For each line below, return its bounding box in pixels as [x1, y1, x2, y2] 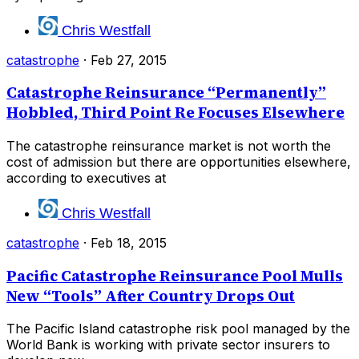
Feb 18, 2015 [91, 235, 167, 251]
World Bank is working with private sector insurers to [6, 337, 330, 353]
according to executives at [6, 170, 166, 186]
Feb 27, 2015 [91, 51, 167, 68]
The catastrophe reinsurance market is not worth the [6, 138, 331, 154]
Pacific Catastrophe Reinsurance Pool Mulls [6, 265, 343, 286]
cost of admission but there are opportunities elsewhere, [6, 154, 351, 170]
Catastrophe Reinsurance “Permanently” [6, 83, 326, 103]
